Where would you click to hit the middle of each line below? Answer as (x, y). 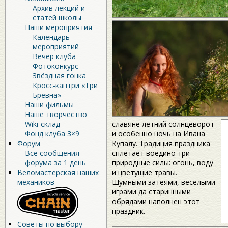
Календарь (51, 37)
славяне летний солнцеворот (163, 124)
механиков (36, 182)
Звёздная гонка (59, 75)
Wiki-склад (42, 124)
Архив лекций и (59, 8)
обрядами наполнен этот (156, 202)
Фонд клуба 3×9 (52, 133)
